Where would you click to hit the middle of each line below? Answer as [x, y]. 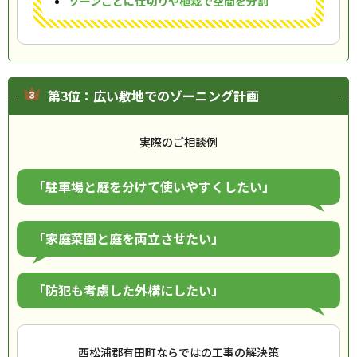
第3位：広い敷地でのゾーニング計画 [153, 96]
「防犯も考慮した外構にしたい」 [128, 290]
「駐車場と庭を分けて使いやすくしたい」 [154, 186]
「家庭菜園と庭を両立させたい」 [128, 238]
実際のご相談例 [178, 142]
